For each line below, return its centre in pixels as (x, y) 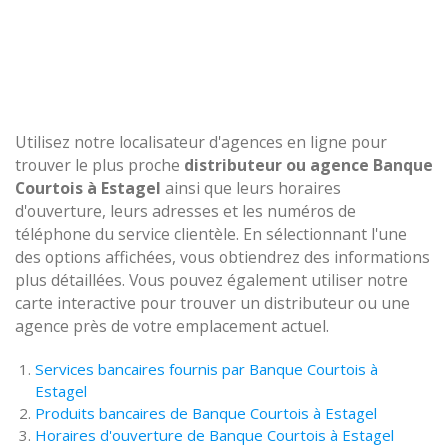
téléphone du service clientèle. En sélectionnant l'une (211, 234)
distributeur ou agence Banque (308, 165)
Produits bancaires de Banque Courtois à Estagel (206, 413)
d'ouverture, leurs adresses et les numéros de (185, 211)
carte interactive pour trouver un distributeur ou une (212, 303)
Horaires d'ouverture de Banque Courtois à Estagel (214, 435)
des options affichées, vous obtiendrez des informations (222, 257)
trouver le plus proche (99, 165)
